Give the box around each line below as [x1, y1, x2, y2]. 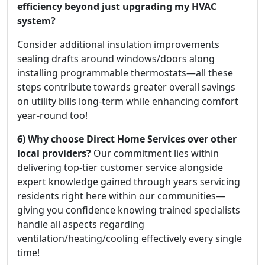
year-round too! [17, 109, 88, 122]
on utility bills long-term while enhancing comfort [17, 95, 238, 108]
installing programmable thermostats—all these [17, 66, 233, 79]
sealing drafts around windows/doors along [17, 52, 215, 65]
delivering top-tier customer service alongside [17, 161, 223, 174]
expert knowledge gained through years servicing [17, 175, 240, 188]
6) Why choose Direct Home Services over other [17, 132, 237, 146]
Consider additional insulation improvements [17, 38, 219, 51]
